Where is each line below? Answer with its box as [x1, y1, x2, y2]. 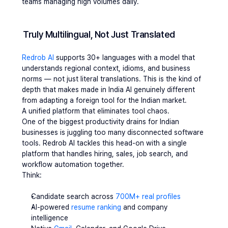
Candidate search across [31, 192, 116, 201]
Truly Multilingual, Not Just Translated [23, 29, 175, 40]
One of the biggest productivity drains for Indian [22, 118, 179, 126]
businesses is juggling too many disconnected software [22, 128, 204, 136]
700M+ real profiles [116, 192, 181, 201]
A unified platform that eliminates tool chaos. [22, 107, 172, 115]
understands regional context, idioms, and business [22, 64, 190, 72]
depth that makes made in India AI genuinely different [22, 85, 195, 94]
